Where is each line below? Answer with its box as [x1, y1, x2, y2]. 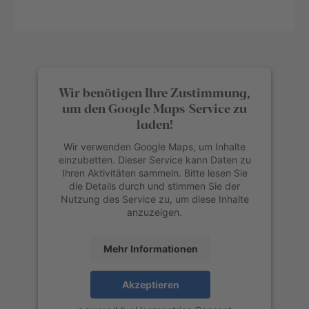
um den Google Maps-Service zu [62, 99, 247, 117]
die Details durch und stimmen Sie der [69, 180, 240, 192]
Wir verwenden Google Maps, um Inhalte [63, 141, 246, 153]
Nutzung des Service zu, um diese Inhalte [60, 193, 249, 206]
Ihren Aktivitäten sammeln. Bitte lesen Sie [61, 167, 248, 179]
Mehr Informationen [103, 243, 198, 255]
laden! [136, 114, 173, 133]
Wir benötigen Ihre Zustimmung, [59, 83, 250, 101]
